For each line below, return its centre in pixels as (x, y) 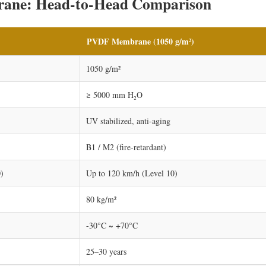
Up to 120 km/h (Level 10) (132, 173)
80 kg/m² (101, 199)
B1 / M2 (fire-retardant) (126, 147)
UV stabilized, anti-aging (128, 121)
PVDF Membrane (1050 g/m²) (140, 41)
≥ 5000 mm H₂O (114, 94)
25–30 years (106, 251)
